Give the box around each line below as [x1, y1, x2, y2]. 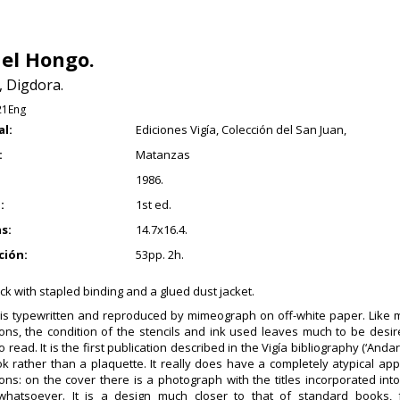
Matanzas [135, 146, 190, 162]
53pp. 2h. [135, 246, 184, 262]
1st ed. [135, 196, 171, 212]
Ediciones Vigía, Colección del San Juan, [135, 121, 346, 137]
